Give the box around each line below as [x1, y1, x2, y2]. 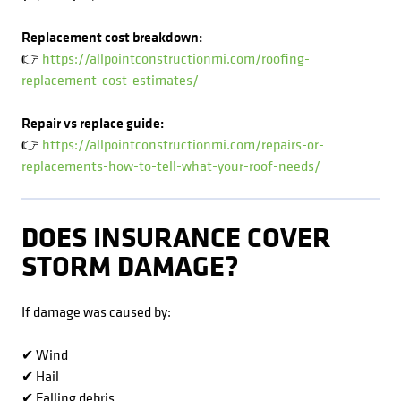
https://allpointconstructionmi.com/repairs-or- [42, 134, 324, 154]
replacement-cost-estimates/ [21, 70, 199, 90]
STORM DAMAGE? [21, 245, 239, 285]
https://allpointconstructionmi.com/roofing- [42, 48, 310, 68]
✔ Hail [21, 366, 59, 386]
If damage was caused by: [21, 302, 171, 321]
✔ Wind [21, 345, 68, 364]
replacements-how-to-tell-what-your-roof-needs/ [21, 156, 320, 175]
